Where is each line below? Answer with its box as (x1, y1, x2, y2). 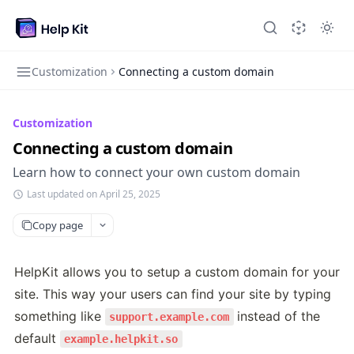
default (14, 330, 60, 346)
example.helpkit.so (64, 333, 179, 345)
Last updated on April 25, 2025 (27, 187, 160, 201)
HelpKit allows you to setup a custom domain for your (14, 264, 340, 280)
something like (14, 308, 105, 324)
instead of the (236, 308, 320, 324)
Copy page (32, 217, 83, 232)
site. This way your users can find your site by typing (14, 286, 331, 302)
